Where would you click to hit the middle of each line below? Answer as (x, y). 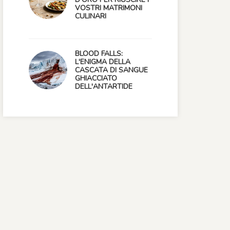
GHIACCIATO (96, 78)
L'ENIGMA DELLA (103, 62)
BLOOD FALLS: (99, 54)
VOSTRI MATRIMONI (109, 8)
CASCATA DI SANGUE (111, 70)
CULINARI (91, 16)
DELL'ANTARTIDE (104, 87)
